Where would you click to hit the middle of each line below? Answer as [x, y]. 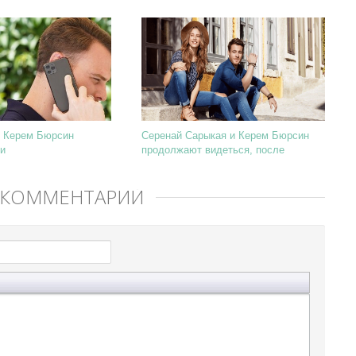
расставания [172, 164]
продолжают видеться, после [213, 150]
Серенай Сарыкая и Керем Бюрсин [225, 135]
